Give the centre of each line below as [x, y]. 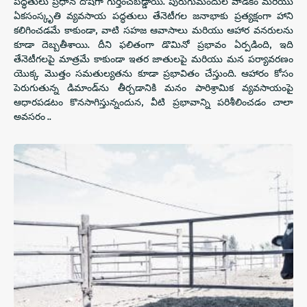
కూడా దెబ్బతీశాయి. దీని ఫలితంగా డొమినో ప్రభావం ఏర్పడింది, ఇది [153, 44]
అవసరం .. [33, 116]
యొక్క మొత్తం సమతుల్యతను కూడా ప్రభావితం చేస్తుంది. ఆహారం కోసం [153, 73]
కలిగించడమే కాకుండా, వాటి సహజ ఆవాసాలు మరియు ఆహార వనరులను [153, 30]
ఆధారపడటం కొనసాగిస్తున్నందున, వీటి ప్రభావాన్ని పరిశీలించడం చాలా [153, 102]
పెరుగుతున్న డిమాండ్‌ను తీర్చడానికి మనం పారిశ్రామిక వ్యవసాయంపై [153, 87]
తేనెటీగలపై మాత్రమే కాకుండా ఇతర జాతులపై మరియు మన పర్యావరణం [153, 59]
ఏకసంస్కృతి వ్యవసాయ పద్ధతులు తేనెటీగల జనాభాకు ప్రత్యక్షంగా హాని [153, 15]
